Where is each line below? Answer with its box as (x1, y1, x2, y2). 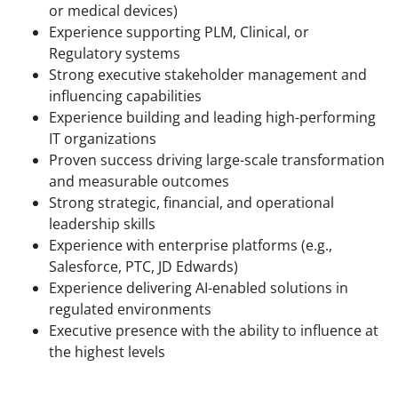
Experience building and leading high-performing (49, 107, 376, 128)
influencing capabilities (49, 86, 202, 107)
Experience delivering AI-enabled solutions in (49, 278, 348, 298)
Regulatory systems (49, 44, 180, 64)
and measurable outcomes (49, 171, 229, 192)
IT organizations (49, 129, 156, 149)
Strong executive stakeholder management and (49, 65, 367, 85)
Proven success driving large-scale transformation (49, 150, 385, 171)
